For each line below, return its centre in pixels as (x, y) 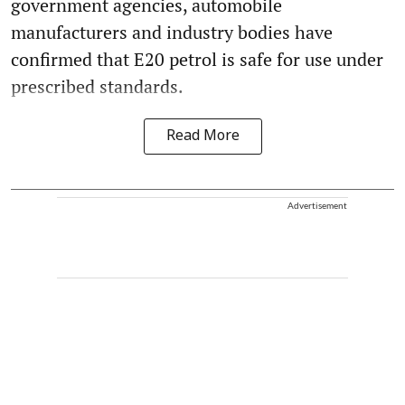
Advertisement (317, 206)
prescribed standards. (97, 87)
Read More (202, 137)
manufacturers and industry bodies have (172, 33)
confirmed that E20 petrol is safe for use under (197, 60)
